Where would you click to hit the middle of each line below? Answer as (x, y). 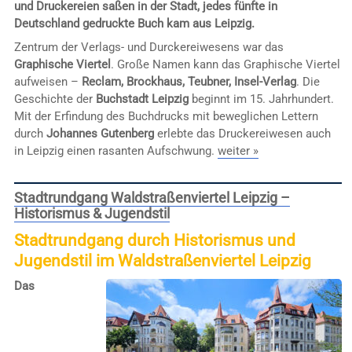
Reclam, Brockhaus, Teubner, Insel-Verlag (189, 81)
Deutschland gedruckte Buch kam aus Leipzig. (134, 23)
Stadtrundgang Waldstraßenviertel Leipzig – (152, 198)
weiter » (238, 150)
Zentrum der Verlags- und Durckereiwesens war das (148, 47)
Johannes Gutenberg (100, 133)
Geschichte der (55, 99)
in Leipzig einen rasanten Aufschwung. (115, 150)
